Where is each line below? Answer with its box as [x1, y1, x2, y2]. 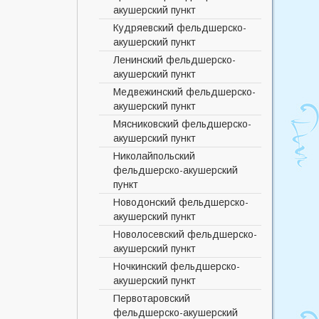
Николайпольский [113, 150, 195, 162]
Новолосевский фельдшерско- [113, 229, 257, 241]
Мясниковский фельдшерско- [113, 118, 251, 130]
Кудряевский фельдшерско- [113, 22, 246, 34]
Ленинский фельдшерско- [113, 54, 236, 66]
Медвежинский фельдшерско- [113, 86, 256, 98]
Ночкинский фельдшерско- [113, 261, 240, 273]
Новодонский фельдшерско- [113, 197, 249, 209]
